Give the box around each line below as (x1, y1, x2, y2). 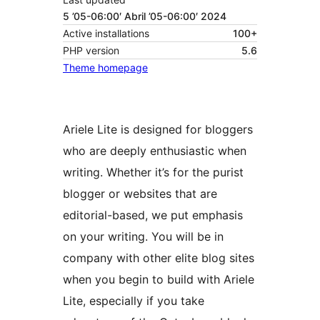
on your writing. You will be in (63, 229, 224, 244)
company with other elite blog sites (63, 251, 254, 266)
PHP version (63, 44, 119, 57)
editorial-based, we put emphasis (63, 208, 243, 223)
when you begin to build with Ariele (63, 272, 254, 287)
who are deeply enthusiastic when (63, 144, 246, 159)
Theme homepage (63, 61, 148, 74)
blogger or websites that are (63, 186, 217, 201)
